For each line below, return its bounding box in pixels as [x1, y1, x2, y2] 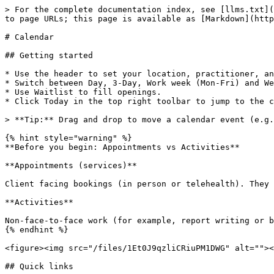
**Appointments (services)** [5, 161, 137, 170]
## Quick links [5, 262, 73, 271]
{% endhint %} [5, 225, 68, 234]
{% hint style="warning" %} [5, 133, 132, 143]
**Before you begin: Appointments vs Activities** [5, 143, 240, 152]
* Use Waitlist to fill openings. [5, 87, 161, 97]
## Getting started [5, 51, 93, 60]
